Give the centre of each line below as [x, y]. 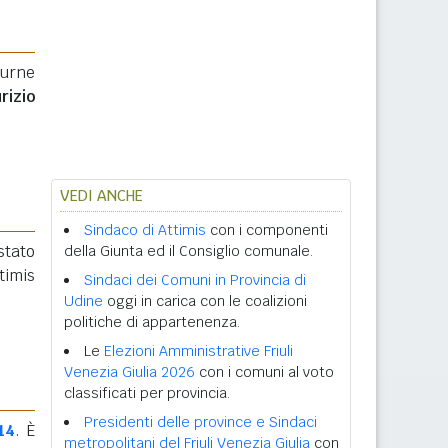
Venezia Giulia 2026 [129, 372]
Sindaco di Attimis [145, 230]
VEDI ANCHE [101, 195]
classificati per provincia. [147, 393]
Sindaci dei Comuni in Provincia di [195, 280]
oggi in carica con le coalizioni [205, 301]
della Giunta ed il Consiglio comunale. [188, 251]
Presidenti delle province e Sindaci [200, 422]
